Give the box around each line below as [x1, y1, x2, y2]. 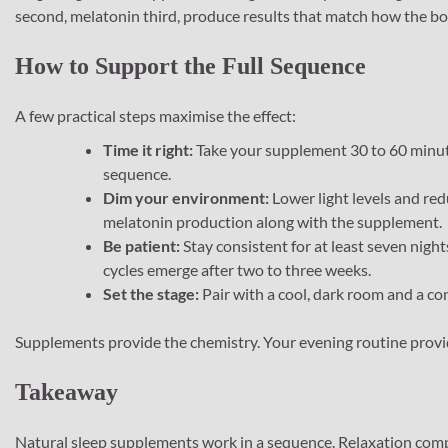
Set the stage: [103, 283, 199, 303]
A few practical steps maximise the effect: [15, 105, 296, 125]
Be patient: [103, 235, 180, 255]
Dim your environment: [103, 187, 269, 207]
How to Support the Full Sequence [15, 53, 366, 80]
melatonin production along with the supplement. [103, 211, 442, 231]
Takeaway [15, 378, 118, 405]
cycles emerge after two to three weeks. [103, 259, 371, 279]
